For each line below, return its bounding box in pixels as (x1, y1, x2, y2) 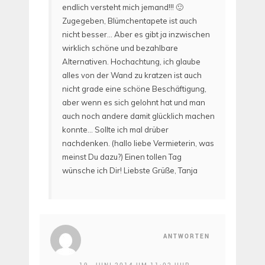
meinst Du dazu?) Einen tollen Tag (62, 151, 182, 161)
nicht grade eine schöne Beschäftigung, (62, 83, 206, 93)
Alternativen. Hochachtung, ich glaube (62, 56, 201, 66)
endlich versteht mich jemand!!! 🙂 (62, 2, 183, 12)
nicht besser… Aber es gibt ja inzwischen (62, 29, 210, 39)
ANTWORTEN (163, 232, 210, 241)
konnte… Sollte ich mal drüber (62, 124, 169, 134)
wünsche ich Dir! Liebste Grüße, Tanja (62, 165, 198, 175)
